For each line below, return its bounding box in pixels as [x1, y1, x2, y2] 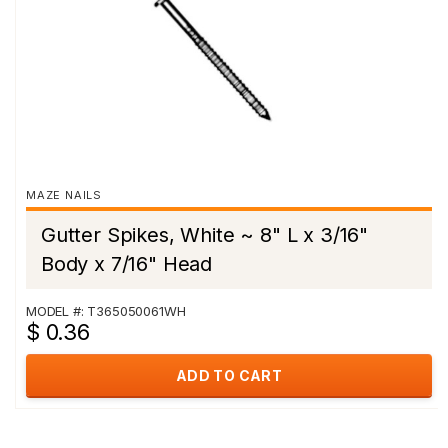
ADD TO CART [175, 367, 283, 384]
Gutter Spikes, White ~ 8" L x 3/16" [41, 223, 369, 247]
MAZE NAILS [26, 188, 102, 202]
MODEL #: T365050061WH [26, 303, 186, 319]
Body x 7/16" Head [41, 252, 213, 276]
